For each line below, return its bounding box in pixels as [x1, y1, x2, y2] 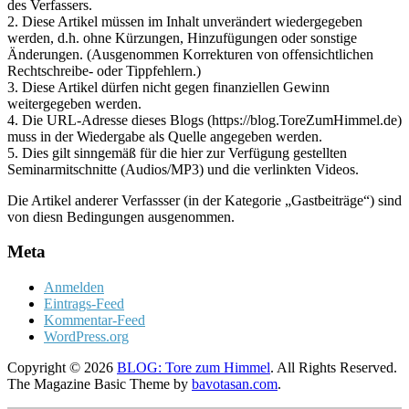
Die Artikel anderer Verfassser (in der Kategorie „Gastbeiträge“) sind [7, 192, 402, 208]
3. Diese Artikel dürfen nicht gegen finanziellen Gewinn [7, 79, 330, 95]
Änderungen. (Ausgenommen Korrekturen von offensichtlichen [7, 46, 373, 62]
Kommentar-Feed [44, 312, 145, 328]
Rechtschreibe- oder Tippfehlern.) [7, 62, 201, 79]
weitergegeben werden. [7, 95, 142, 111]
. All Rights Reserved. [270, 360, 397, 375]
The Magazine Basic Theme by [7, 376, 192, 392]
